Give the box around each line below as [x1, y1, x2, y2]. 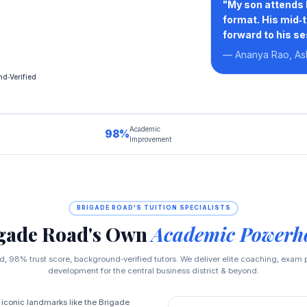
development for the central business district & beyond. [48, 265, 259, 275]
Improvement [130, 136, 171, 144]
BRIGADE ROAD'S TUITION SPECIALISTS [76, 204, 231, 212]
